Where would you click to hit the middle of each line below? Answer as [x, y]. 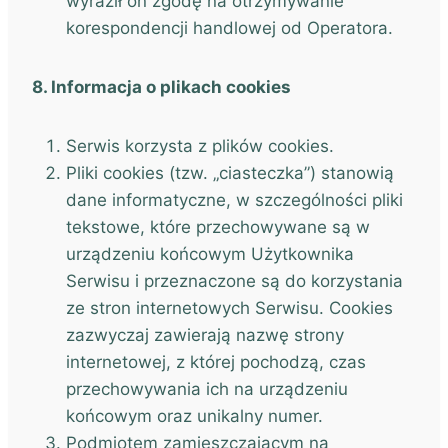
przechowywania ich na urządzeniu [207, 389]
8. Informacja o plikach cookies [161, 87]
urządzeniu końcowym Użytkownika [210, 254]
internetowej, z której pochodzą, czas [216, 362]
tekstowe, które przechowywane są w [218, 227]
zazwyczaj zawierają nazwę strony [205, 335]
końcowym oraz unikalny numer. [194, 416]
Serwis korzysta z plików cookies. [200, 146]
